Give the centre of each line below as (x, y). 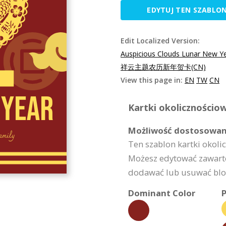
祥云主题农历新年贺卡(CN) (163, 67)
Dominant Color (162, 193)
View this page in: (153, 80)
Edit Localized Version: (160, 41)
